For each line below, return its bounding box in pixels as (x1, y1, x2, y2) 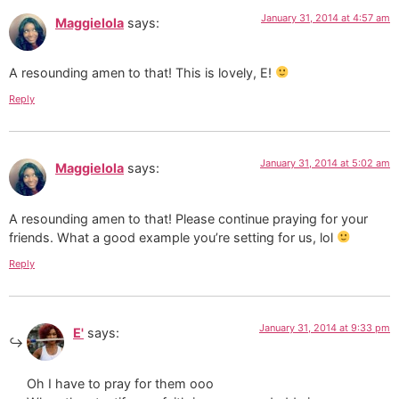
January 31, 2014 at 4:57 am (261, 11, 390, 24)
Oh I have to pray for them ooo (27, 375, 214, 391)
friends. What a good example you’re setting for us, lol (9, 229, 337, 245)
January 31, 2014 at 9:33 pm (259, 322, 390, 335)
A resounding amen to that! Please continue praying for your (9, 210, 368, 226)
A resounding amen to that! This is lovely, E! (9, 64, 275, 80)
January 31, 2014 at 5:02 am (260, 157, 390, 170)
